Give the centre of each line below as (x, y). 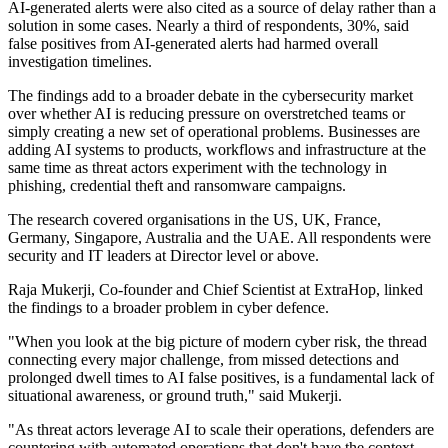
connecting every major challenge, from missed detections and (203, 360)
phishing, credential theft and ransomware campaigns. (177, 186)
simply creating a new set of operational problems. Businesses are (214, 132)
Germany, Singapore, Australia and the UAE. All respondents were (219, 238)
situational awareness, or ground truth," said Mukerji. (175, 396)
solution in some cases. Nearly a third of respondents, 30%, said (208, 26)
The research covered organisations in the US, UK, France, (194, 220)
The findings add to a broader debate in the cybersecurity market (210, 96)
